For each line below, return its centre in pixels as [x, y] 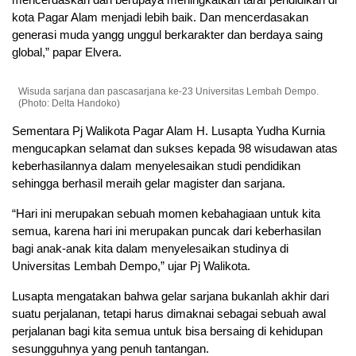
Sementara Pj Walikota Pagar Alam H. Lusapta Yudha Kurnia [168, 131]
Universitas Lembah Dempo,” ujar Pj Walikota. [131, 266]
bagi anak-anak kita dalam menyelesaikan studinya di [150, 249]
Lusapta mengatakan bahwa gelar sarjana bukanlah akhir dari [170, 296]
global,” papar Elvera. [67, 52]
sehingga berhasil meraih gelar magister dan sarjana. [149, 184]
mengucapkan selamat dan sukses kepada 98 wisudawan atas [175, 149]
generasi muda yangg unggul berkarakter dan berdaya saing [167, 35]
